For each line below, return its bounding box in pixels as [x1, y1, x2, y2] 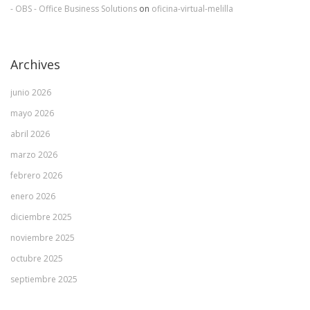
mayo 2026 [10, 107, 54, 119]
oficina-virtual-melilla [152, 3, 233, 15]
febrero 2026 [10, 170, 62, 181]
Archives [10, 56, 60, 73]
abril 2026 [10, 128, 50, 140]
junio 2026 [10, 86, 51, 98]
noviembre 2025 [10, 232, 75, 244]
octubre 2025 [10, 253, 63, 264]
